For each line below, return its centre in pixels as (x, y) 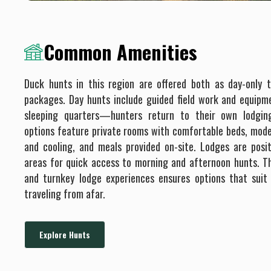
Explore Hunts (65, 235)
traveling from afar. (65, 194)
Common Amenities (120, 52)
